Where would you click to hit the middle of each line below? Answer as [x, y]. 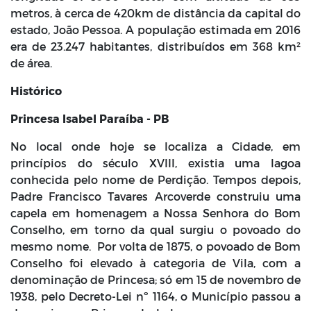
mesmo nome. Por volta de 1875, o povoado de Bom [155, 246]
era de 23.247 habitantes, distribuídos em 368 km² [155, 46]
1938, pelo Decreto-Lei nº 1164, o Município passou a [155, 296]
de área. [31, 63]
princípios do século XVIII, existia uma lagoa [155, 163]
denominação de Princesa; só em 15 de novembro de [155, 279]
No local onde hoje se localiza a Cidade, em [155, 146]
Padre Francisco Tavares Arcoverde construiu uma [155, 196]
